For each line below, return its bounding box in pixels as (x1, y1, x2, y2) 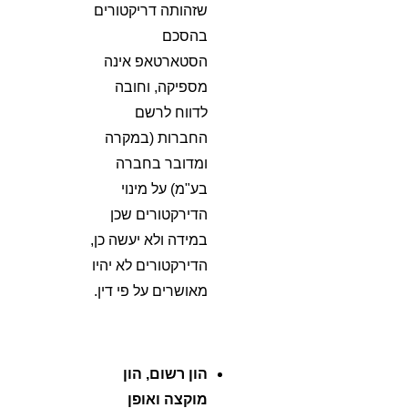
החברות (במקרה (105, 130, 209, 146)
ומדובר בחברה (116, 156, 209, 171)
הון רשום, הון (123, 366, 209, 382)
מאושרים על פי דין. (94, 283, 209, 299)
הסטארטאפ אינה (104, 54, 209, 69)
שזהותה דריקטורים (94, 3, 209, 18)
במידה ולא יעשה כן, (90, 232, 209, 248)
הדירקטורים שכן (110, 207, 209, 222)
